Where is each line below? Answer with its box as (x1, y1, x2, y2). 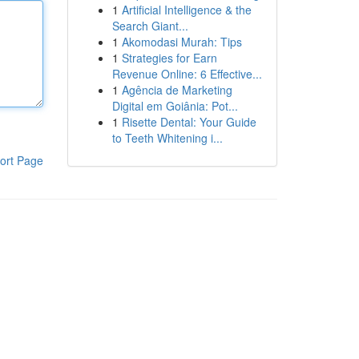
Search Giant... (111, 18, 188, 34)
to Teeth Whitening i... (111, 130, 223, 146)
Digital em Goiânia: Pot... (111, 98, 238, 114)
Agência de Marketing (121, 82, 232, 98)
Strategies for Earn (121, 50, 217, 66)
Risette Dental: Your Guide (121, 114, 256, 130)
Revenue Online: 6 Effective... (111, 66, 262, 82)
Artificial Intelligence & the (121, 2, 252, 18)
